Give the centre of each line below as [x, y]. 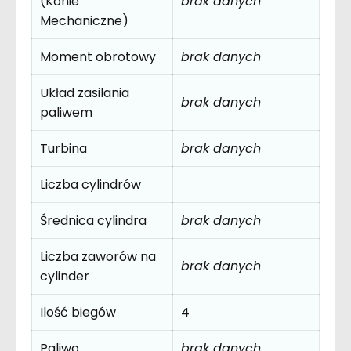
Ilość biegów [78, 312]
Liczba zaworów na [98, 256]
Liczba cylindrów [90, 184]
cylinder [65, 276]
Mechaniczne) [84, 20]
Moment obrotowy [98, 56]
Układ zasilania [85, 92]
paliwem [66, 112]
